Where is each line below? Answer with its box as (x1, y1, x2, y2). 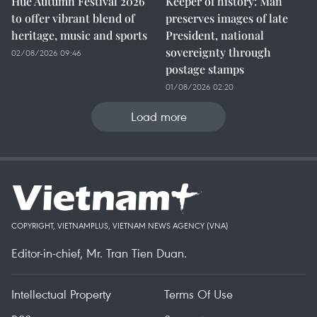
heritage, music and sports (11, 28, 147, 42)
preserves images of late (166, 11, 288, 25)
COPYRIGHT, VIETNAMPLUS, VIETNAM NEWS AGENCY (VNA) (11, 220, 229, 231)
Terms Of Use (164, 286, 233, 302)
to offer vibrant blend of (11, 11, 134, 25)
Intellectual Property (11, 286, 111, 302)
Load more (130, 108, 187, 125)
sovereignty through (166, 45, 271, 59)
